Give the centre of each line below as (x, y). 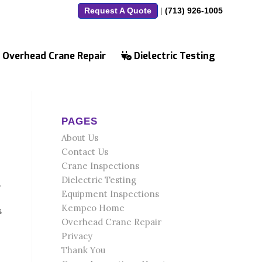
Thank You (84, 250)
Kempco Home (93, 208)
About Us (80, 138)
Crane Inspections (101, 166)
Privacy (77, 236)
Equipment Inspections (111, 194)
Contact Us (85, 152)
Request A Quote (118, 11)
